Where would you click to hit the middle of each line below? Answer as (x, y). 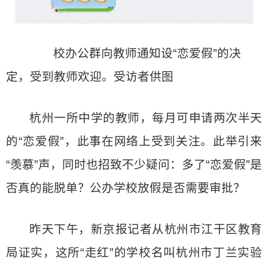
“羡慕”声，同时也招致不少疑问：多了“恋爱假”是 (134, 165)
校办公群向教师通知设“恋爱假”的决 (135, 53)
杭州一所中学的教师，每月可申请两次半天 (146, 118)
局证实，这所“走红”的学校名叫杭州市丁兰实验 (134, 252)
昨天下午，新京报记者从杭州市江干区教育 (146, 229)
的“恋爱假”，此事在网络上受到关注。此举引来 (134, 141)
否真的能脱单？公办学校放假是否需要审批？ (126, 188)
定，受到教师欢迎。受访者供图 (90, 77)
